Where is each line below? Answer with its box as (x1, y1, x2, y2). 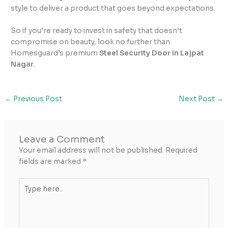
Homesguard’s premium (11, 48, 100, 58)
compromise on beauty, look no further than (11, 37, 170, 46)
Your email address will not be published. (18, 146, 164, 155)
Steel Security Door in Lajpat (99, 48, 205, 58)
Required (165, 146, 197, 155)
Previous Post (12, 94, 63, 103)
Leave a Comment (18, 133, 105, 146)
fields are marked (18, 157, 82, 166)
